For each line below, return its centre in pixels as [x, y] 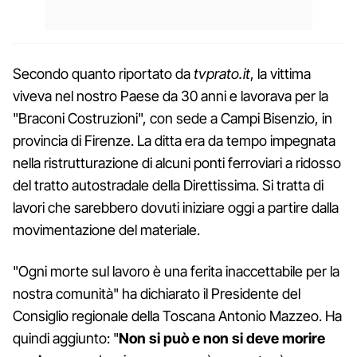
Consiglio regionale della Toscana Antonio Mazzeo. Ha [177, 316]
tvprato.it [220, 73]
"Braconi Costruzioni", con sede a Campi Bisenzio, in [173, 118]
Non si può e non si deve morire [222, 338]
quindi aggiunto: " [66, 338]
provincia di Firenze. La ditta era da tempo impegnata [174, 140]
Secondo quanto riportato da [102, 73]
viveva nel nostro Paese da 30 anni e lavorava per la [171, 96]
